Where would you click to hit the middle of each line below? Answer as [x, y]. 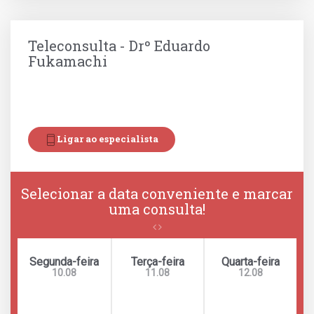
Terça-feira [157, 262]
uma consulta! [157, 209]
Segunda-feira [64, 262]
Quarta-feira [251, 262]
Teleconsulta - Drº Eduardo [119, 46]
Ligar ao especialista [108, 139]
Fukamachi [68, 61]
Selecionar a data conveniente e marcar [157, 194]
